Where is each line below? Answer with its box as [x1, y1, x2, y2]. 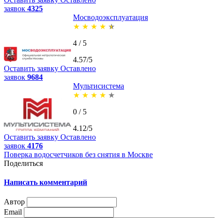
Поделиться [4, 159, 43, 167]
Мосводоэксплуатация [73, 13, 148, 21]
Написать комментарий [4, 178, 87, 187]
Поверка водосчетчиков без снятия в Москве [4, 150, 153, 159]
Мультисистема [73, 81, 124, 90]
